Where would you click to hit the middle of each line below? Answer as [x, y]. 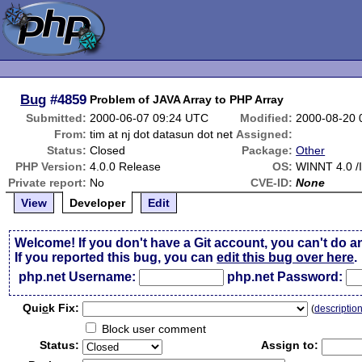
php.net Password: [285, 277]
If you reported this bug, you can [116, 257]
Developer [98, 203]
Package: [267, 150]
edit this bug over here [286, 257]
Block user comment [153, 329]
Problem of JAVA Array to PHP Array [187, 99]
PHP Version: [51, 166]
